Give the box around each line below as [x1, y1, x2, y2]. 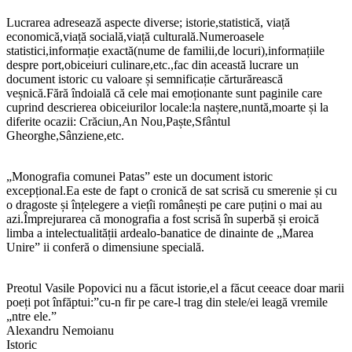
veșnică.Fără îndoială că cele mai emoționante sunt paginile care [6, 86, 322, 101]
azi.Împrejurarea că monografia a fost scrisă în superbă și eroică [6, 212, 319, 226]
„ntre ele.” [6, 310, 57, 324]
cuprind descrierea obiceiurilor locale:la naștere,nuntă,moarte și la [6, 101, 328, 115]
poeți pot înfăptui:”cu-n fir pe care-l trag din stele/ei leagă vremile [6, 295, 328, 310]
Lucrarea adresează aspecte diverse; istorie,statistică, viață [6, 16, 290, 30]
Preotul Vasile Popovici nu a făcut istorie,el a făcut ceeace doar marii [6, 281, 344, 295]
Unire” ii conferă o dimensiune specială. [6, 240, 204, 255]
